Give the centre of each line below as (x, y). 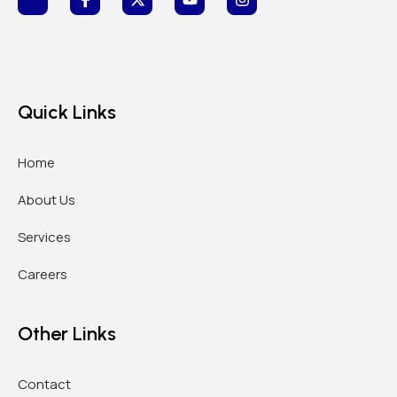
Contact (44, 384)
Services (44, 237)
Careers (43, 274)
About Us (47, 199)
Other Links (67, 333)
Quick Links (67, 112)
